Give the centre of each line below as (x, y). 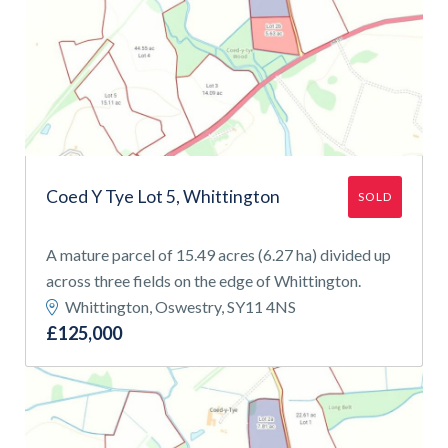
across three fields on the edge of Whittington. (203, 281)
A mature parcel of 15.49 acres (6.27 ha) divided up (218, 255)
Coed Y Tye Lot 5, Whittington (163, 196)
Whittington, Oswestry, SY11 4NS (179, 307)
